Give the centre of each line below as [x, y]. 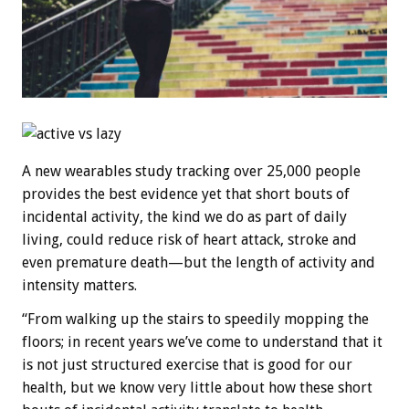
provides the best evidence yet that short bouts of [186, 194]
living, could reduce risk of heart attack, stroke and [189, 240]
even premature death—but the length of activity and [199, 263]
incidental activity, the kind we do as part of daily [184, 217]
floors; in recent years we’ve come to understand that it [202, 342]
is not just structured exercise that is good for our [187, 365]
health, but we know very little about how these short [197, 388]
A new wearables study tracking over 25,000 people [191, 172]
